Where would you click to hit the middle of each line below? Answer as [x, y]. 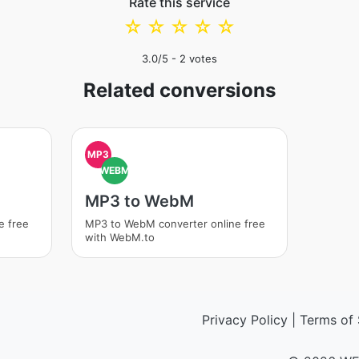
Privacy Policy [244, 320]
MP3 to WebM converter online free [175, 224]
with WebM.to [119, 237]
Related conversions [179, 90]
